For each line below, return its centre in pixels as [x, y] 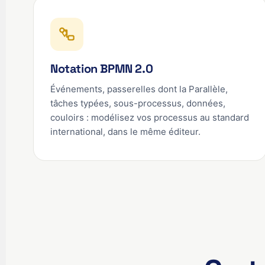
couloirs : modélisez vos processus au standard [150, 117]
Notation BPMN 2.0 [102, 69]
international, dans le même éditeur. [125, 132]
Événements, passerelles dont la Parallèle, [139, 89]
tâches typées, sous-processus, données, [138, 103]
